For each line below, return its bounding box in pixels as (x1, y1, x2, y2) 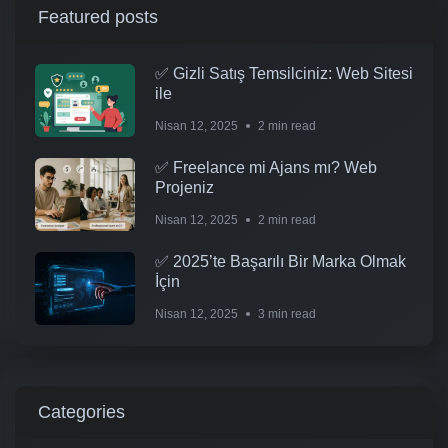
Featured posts (38, 6, 158, 27)
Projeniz (155, 178, 214, 196)
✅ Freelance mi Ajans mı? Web (155, 158, 377, 176)
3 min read (258, 306, 316, 321)
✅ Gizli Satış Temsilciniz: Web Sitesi (155, 64, 413, 82)
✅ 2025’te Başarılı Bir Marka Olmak (155, 252, 406, 270)
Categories (38, 401, 125, 422)
